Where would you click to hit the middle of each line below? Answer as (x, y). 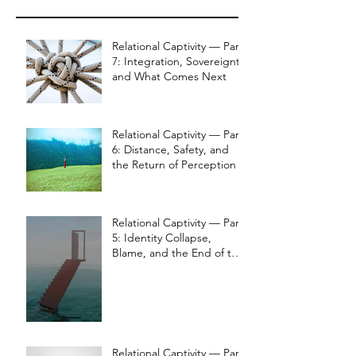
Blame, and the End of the (178, 253)
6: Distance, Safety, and (170, 149)
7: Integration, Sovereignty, (180, 61)
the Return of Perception (174, 164)
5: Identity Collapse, (162, 238)
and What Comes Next (169, 76)
